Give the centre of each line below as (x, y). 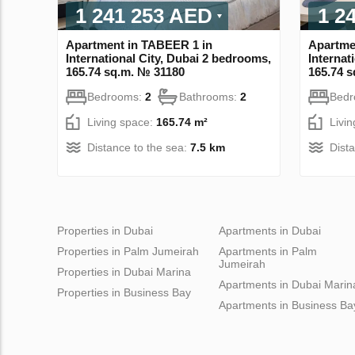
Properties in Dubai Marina (124, 271)
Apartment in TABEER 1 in (139, 44)
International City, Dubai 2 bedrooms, (168, 58)
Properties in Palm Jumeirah (128, 251)
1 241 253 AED (144, 15)
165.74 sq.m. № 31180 (125, 71)
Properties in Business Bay (124, 292)
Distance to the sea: (139, 147)
